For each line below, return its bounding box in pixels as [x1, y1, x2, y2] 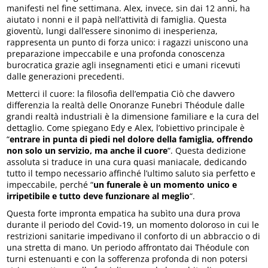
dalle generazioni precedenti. [7, 70, 125, 82]
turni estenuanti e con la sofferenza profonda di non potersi [7, 252, 248, 264]
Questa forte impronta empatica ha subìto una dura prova [7, 207, 241, 219]
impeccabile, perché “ [7, 178, 94, 190]
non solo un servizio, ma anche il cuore [7, 144, 168, 156]
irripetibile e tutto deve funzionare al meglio [7, 190, 190, 202]
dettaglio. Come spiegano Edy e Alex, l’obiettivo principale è [7, 121, 245, 133]
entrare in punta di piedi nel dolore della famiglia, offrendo [10, 133, 254, 145]
